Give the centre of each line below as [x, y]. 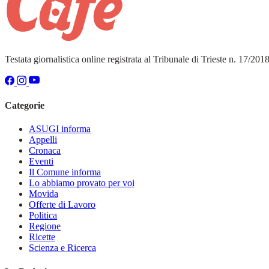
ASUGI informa [60, 129]
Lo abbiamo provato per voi [82, 183]
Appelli [43, 140]
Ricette [42, 237]
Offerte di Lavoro [62, 205]
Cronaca [45, 151]
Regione [45, 226]
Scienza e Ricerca [62, 248]
